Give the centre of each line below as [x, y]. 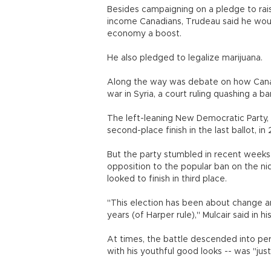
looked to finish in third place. [167, 179]
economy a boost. [144, 34]
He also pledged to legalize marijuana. [185, 58]
